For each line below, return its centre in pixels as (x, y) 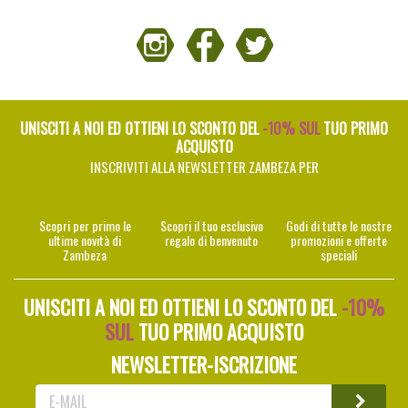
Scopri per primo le (85, 226)
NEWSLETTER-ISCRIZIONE (204, 364)
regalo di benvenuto (212, 240)
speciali (338, 255)
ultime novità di (85, 240)
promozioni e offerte (338, 240)
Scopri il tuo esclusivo (211, 226)
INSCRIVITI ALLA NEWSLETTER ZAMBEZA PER (204, 167)
